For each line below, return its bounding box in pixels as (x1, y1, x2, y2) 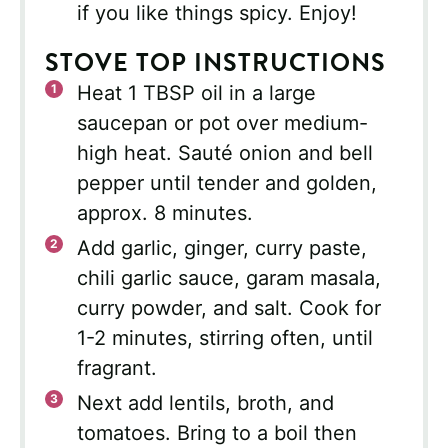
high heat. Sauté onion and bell (77, 141, 373, 166)
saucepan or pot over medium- (77, 111, 368, 136)
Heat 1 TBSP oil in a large (77, 81, 316, 106)
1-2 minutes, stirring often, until (77, 326, 373, 351)
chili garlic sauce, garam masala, (77, 266, 381, 291)
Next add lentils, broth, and (77, 391, 334, 416)
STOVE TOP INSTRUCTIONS (45, 44, 386, 82)
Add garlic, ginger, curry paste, (77, 236, 367, 261)
